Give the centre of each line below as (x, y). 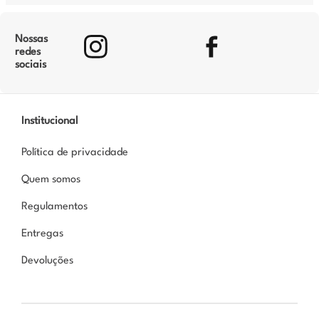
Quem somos (51, 179)
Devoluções (48, 261)
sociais (30, 66)
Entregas (43, 234)
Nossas (31, 40)
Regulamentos (55, 206)
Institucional (50, 121)
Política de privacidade (75, 152)
